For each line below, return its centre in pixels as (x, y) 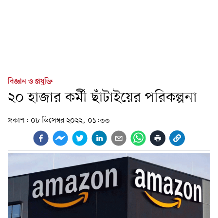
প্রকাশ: (19, 121)
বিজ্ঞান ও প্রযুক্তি (30, 82)
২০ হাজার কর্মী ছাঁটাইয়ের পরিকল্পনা (102, 98)
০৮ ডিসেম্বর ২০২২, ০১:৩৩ (70, 121)
